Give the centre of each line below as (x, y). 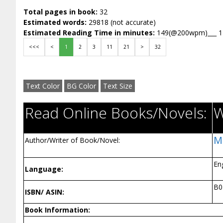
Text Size (118, 86)
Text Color (43, 86)
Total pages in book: (61, 11)
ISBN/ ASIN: (45, 192)
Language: (44, 169)
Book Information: (57, 210)
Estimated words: (56, 22)
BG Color (81, 86)
